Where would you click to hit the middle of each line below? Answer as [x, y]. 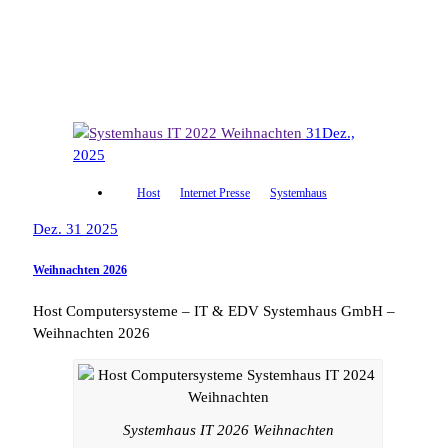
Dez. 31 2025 [75, 229]
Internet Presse [215, 193]
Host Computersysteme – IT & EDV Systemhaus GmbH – [214, 310]
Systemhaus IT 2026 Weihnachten [228, 429]
